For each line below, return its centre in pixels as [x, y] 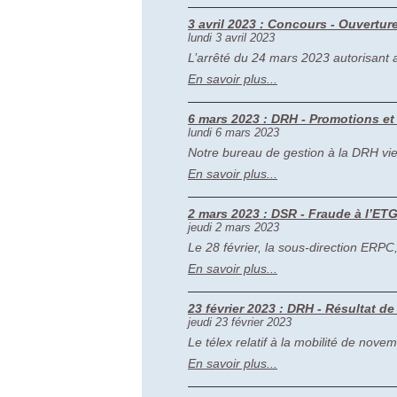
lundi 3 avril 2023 [231, 38]
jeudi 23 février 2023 [240, 322]
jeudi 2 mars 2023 [234, 227]
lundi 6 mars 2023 [234, 132]
